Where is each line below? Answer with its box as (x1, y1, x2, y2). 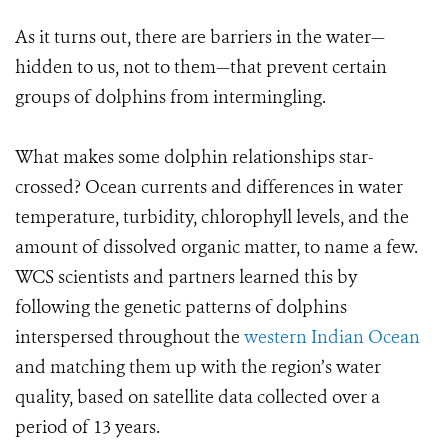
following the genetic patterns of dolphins (15, 295, 347, 319)
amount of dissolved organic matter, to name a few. (15, 235, 418, 259)
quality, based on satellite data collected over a (15, 385, 380, 409)
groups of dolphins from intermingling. (15, 85, 326, 109)
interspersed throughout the (15, 325, 244, 349)
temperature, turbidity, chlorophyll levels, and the (15, 205, 409, 229)
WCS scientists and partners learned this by (15, 265, 357, 289)
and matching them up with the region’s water (15, 355, 381, 379)
